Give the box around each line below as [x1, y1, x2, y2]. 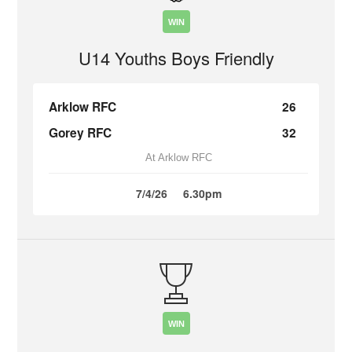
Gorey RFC [49, 124, 112, 141]
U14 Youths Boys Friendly [78, 46, 274, 70]
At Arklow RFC [145, 152, 212, 163]
